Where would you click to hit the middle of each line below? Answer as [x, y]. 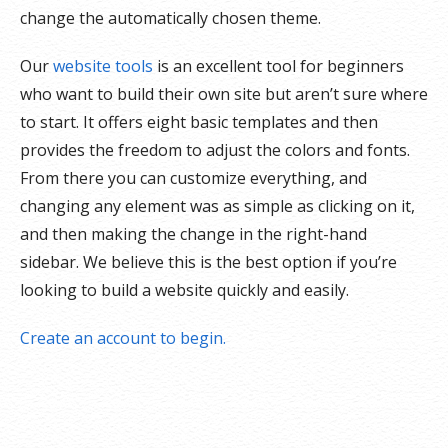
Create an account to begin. [123, 338]
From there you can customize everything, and [193, 178]
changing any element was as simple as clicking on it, [217, 206]
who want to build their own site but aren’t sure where [224, 94]
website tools [103, 66]
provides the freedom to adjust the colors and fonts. [215, 150]
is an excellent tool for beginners [278, 66]
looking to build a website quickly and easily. [184, 290]
